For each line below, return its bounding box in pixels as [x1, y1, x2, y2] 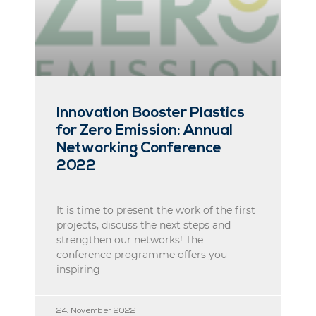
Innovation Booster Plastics [56, 105, 245, 121]
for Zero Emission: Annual [56, 123, 233, 138]
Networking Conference [56, 140, 221, 156]
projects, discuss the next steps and [56, 218, 231, 231]
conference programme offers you [56, 248, 227, 261]
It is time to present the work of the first [56, 203, 255, 217]
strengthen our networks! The [56, 233, 203, 246]
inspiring [56, 262, 100, 276]
